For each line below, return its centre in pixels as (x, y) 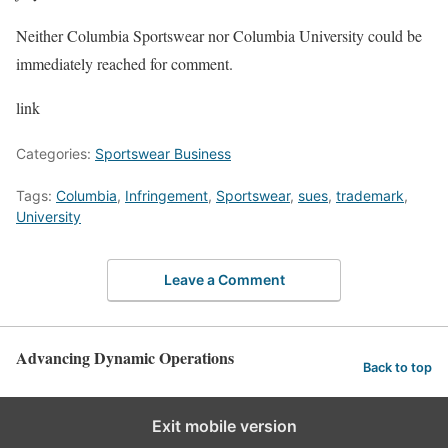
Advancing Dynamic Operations (125, 357)
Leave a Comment (224, 279)
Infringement (166, 195)
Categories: (55, 153)
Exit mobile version (224, 425)
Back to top (397, 368)
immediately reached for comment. (124, 63)
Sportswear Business (163, 153)
